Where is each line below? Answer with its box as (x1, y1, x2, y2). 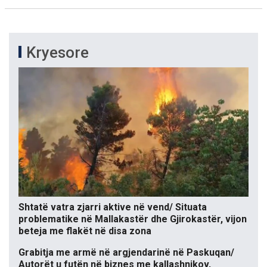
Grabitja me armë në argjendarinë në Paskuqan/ (18, 247, 234, 259)
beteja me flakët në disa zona (18, 225, 151, 237)
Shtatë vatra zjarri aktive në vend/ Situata (18, 201, 207, 213)
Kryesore (26, 44, 89, 61)
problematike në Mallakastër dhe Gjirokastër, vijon (18, 213, 247, 225)
